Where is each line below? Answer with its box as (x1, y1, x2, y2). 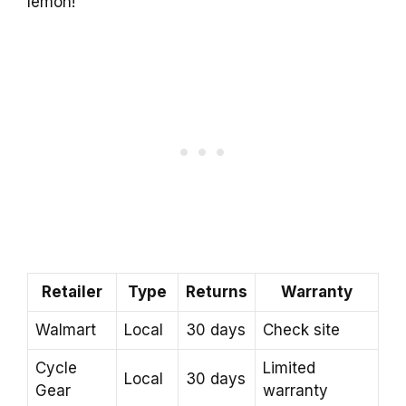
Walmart (35, 320, 96, 339)
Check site (263, 320, 340, 339)
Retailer (42, 282, 102, 301)
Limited (263, 358, 315, 377)
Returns (186, 282, 247, 301)
